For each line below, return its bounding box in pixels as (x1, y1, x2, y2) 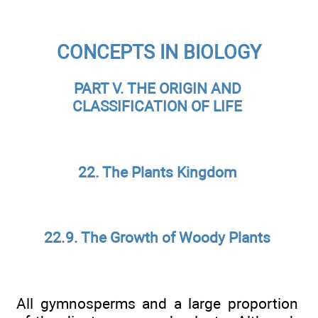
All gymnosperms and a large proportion (16, 294, 298, 312)
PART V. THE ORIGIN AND (73, 79, 241, 97)
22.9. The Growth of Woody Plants (44, 229, 270, 247)
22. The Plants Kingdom (78, 163, 236, 181)
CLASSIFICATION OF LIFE (72, 97, 242, 115)
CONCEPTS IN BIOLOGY (57, 40, 261, 64)
